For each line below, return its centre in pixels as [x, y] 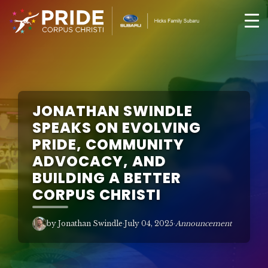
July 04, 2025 [149, 223]
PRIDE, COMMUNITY [108, 144]
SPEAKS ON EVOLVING [117, 128]
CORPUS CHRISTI [97, 195]
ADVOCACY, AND [99, 161]
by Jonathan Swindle [85, 223]
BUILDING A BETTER [107, 178]
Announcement [204, 223]
